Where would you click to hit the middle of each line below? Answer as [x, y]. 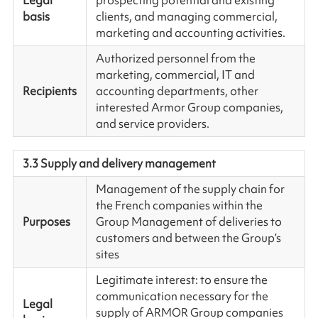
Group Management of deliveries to [188, 222]
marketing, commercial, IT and [175, 75]
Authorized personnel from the [175, 59]
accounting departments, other [177, 91]
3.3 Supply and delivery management [119, 164]
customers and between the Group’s [188, 238]
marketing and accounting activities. [190, 33]
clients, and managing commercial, [186, 17]
